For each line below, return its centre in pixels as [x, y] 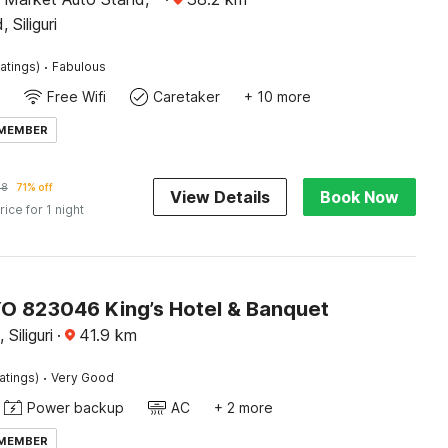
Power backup [75, 407]
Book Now [359, 197]
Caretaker [186, 96]
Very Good [82, 377]
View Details [219, 197]
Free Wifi [76, 96]
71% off [34, 187]
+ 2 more [243, 407]
